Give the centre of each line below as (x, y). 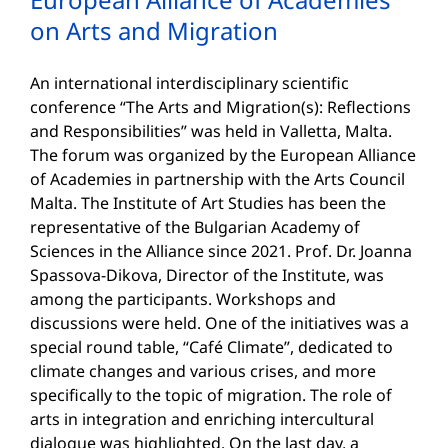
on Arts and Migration (154, 30)
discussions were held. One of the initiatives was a (219, 322)
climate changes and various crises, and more (203, 370)
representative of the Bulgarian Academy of (195, 226)
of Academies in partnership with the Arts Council (217, 178)
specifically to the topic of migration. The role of (211, 394)
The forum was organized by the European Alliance (223, 154)
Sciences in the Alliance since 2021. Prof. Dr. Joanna (221, 250)
